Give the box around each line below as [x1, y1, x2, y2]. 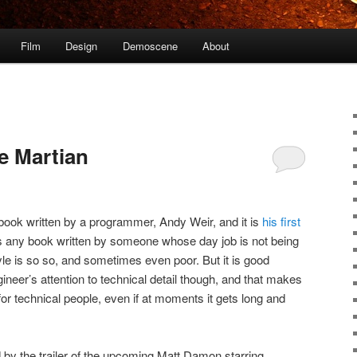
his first [262, 212, 300, 229]
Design [65, 38, 98, 54]
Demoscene [122, 38, 178, 54]
